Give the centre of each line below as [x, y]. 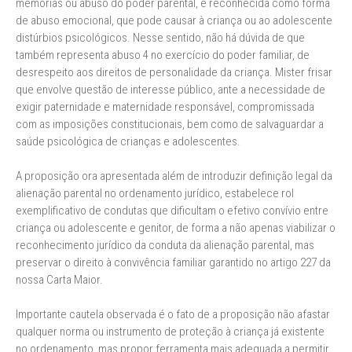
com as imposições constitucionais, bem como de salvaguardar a [170, 124]
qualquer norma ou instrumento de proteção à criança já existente [170, 332]
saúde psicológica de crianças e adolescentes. [128, 141]
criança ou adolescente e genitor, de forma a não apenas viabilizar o [176, 228]
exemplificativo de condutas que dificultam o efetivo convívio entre [172, 211]
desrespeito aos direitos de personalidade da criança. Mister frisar [174, 72]
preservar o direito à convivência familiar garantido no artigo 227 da [173, 262]
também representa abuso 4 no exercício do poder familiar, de [163, 55]
